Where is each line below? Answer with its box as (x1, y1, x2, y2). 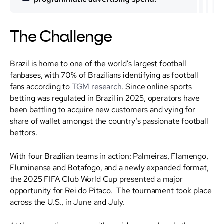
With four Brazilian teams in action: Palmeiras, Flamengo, (10, 150, 208, 161)
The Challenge (10, 29, 112, 45)
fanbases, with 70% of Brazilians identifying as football (10, 69, 198, 80)
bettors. (10, 127, 37, 137)
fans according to (10, 81, 72, 91)
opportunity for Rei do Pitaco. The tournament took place (10, 185, 212, 195)
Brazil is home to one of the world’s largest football (10, 58, 186, 68)
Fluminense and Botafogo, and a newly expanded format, (10, 162, 209, 172)
